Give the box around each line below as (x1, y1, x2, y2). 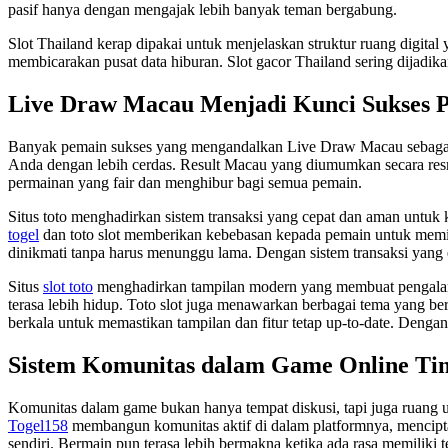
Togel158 (8, 417, 68, 435)
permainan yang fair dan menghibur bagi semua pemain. (8, 174, 362, 192)
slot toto (43, 278, 93, 296)
